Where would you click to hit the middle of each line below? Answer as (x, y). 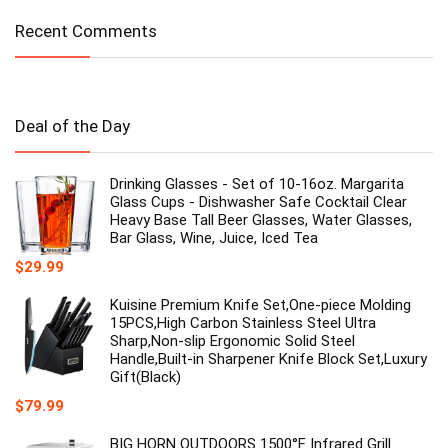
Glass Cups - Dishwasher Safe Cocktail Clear (258, 202)
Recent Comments (86, 31)
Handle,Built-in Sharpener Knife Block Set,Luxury (268, 359)
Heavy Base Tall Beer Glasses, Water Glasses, (261, 220)
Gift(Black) (145, 377)
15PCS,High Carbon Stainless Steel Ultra (243, 323)
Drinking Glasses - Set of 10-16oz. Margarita (257, 184)
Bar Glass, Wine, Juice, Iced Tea (214, 238)
